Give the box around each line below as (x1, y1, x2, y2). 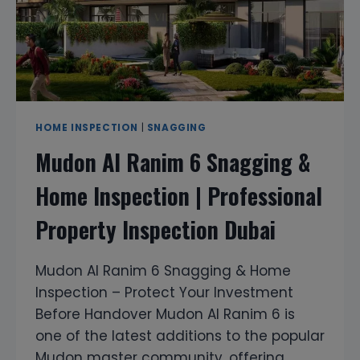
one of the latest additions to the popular (35, 325, 325, 346)
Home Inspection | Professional (35, 178, 322, 212)
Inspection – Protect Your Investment (35, 282, 293, 302)
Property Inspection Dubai (35, 212, 276, 246)
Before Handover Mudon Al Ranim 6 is (35, 304, 295, 324)
